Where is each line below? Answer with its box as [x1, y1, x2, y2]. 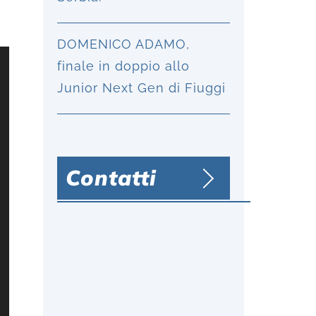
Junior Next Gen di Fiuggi [57, 80, 226, 95]
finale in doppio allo [57, 59, 190, 73]
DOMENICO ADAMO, [57, 37, 190, 51]
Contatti [66, 164, 157, 191]
